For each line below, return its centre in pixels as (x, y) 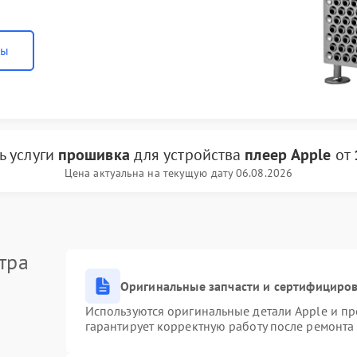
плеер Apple (288, 155)
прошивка (94, 155)
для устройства (187, 155)
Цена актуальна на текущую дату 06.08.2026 (178, 173)
